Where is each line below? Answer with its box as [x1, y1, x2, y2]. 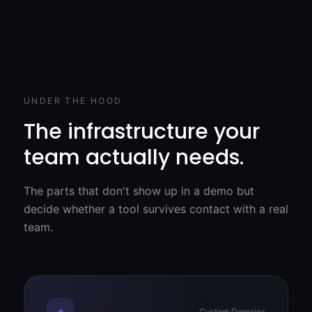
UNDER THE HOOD [24, 95, 123, 106]
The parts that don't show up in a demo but [24, 183, 254, 198]
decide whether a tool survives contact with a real [24, 201, 288, 216]
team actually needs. [24, 142, 244, 172]
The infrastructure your [24, 116, 260, 146]
